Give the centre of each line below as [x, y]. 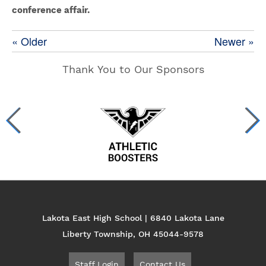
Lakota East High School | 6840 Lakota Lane [133, 218]
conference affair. [52, 10]
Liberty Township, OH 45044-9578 [133, 234]
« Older [29, 41]
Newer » [234, 41]
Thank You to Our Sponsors [133, 69]
